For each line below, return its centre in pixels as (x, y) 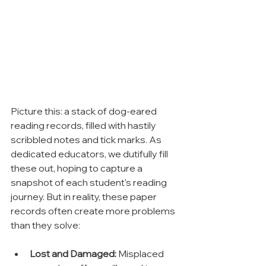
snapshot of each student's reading (90, 183)
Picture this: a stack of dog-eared (85, 111)
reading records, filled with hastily (84, 126)
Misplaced (141, 254)
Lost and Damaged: (73, 254)
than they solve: (45, 225)
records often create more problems (94, 211)
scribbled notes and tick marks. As (87, 140)
